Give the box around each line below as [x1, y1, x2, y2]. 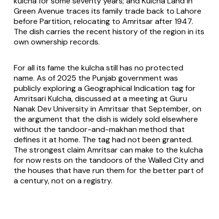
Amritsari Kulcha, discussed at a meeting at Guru [14, 93, 187, 104]
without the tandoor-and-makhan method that [14, 124, 185, 135]
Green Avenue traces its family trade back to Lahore [14, 6, 201, 17]
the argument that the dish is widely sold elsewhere [14, 114, 198, 125]
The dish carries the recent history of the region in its [14, 26, 204, 37]
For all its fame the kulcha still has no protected [14, 63, 183, 73]
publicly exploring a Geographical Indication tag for [14, 83, 196, 94]
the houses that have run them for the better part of [14, 165, 203, 176]
